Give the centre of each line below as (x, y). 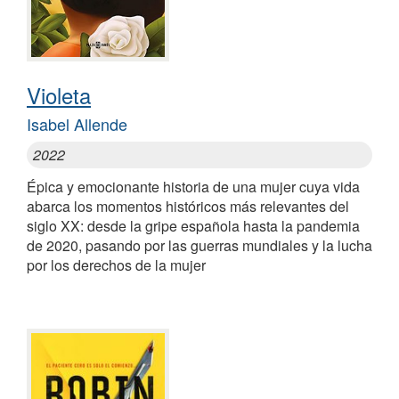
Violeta (59, 95)
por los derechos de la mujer (116, 265)
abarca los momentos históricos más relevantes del (188, 207)
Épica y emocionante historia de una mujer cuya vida (193, 187)
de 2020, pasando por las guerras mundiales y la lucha (199, 246)
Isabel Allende (77, 124)
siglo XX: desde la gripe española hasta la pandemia (193, 226)
